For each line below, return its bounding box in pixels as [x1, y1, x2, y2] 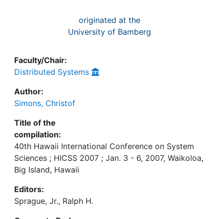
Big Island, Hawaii [14, 165, 79, 175]
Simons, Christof [14, 98, 75, 108]
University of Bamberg [68, 27, 151, 37]
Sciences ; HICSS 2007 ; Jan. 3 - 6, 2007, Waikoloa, [14, 153, 203, 163]
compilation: [14, 130, 61, 139]
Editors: [14, 184, 44, 194]
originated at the [79, 15, 140, 25]
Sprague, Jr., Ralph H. [14, 196, 93, 206]
